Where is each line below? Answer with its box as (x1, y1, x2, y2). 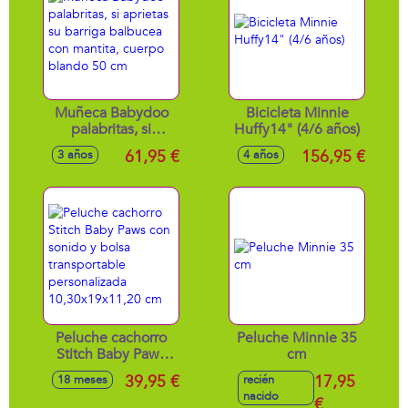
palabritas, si (71, 119, 151, 139)
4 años (243, 147, 279, 163)
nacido (243, 388, 279, 404)
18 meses (57, 372, 107, 388)
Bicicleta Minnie (245, 103, 349, 123)
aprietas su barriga (52, 136, 170, 156)
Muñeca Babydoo (54, 103, 168, 123)
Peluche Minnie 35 (237, 328, 357, 348)
